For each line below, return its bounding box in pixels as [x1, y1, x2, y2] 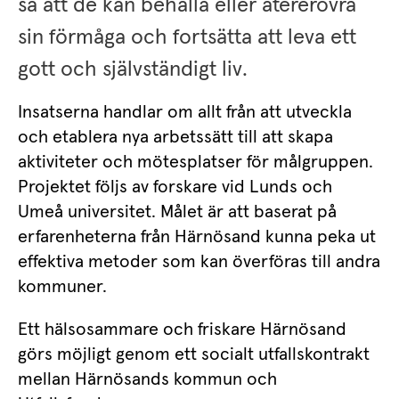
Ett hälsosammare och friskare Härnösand [18, 321, 346, 339]
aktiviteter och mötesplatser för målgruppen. [18, 153, 373, 172]
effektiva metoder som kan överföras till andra [18, 253, 380, 272]
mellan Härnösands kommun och [18, 370, 277, 389]
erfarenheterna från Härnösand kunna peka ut [18, 228, 376, 247]
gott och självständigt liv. [18, 58, 248, 80]
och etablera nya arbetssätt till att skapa [18, 128, 333, 147]
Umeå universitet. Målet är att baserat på [18, 203, 337, 222]
